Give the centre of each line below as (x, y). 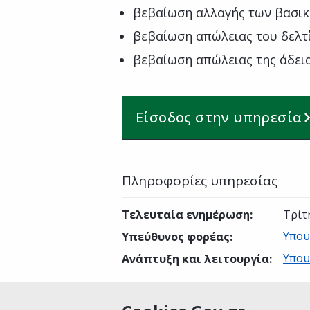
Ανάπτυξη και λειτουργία (195, 259)
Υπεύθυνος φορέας (176, 237)
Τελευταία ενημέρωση (186, 215)
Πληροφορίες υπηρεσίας (200, 181)
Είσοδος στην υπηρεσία (219, 117)
